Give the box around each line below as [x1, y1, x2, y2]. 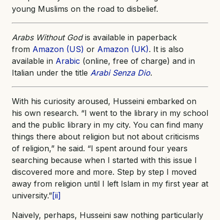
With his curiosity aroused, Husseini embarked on [12, 96, 196, 107]
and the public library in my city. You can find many [12, 120, 203, 130]
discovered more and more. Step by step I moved [12, 167, 196, 177]
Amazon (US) [32, 44, 84, 55]
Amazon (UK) [97, 44, 149, 55]
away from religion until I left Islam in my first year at [12, 179, 208, 189]
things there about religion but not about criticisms [12, 132, 199, 142]
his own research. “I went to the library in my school [12, 108, 208, 118]
